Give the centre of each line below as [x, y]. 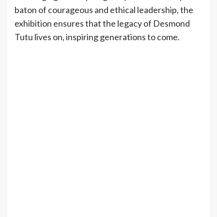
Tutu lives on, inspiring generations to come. [97, 37]
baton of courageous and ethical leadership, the [104, 10]
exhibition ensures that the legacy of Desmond [102, 23]
